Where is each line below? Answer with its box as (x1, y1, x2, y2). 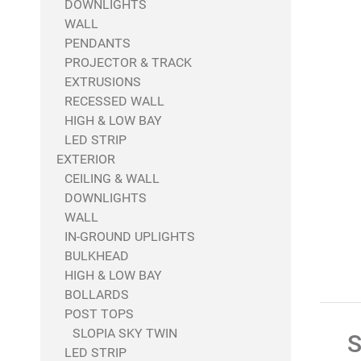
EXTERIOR (56, 151, 115, 167)
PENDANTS (64, 35, 131, 51)
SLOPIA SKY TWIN (73, 326, 177, 341)
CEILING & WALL (64, 171, 160, 186)
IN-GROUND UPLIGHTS (64, 229, 195, 244)
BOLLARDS (64, 287, 129, 302)
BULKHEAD (64, 248, 129, 263)
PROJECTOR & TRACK (64, 55, 192, 70)
